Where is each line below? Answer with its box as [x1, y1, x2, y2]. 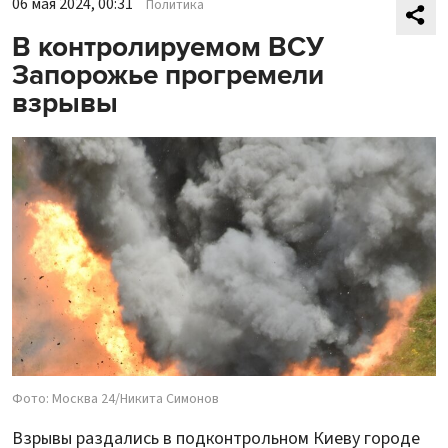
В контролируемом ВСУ [12, 30, 324, 64]
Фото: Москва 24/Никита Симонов [12, 388, 219, 409]
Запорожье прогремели [12, 58, 324, 92]
